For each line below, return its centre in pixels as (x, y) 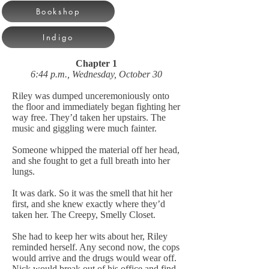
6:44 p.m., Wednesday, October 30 (96, 74)
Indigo (58, 37)
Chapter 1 (96, 63)
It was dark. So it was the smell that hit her (92, 193)
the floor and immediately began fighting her (96, 107)
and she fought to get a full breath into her (91, 161)
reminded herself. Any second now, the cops (96, 247)
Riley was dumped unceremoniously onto (91, 96)
